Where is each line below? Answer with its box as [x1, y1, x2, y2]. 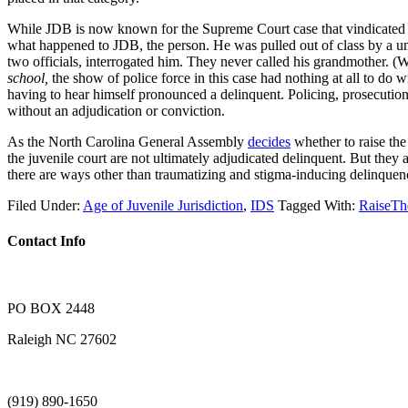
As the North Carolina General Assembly [7, 134, 248, 149]
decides [248, 134, 291, 149]
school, [7, 70, 52, 86]
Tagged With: [278, 198, 359, 213]
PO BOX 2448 [7, 300, 95, 316]
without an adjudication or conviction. [7, 103, 225, 118]
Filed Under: [7, 198, 83, 213]
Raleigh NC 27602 [7, 331, 117, 347]
